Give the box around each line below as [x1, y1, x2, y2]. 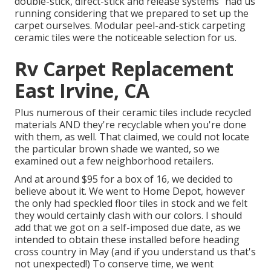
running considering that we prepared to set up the [15, 7, 249, 21]
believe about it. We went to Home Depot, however [15, 184, 245, 198]
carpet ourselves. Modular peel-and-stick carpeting [15, 19, 246, 33]
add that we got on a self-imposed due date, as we [15, 221, 241, 235]
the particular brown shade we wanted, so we [15, 142, 220, 156]
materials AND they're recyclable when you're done [15, 118, 246, 132]
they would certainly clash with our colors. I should [15, 209, 242, 223]
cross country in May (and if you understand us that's [15, 245, 256, 259]
